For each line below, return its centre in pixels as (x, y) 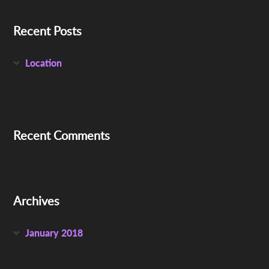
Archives (37, 201)
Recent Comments (62, 135)
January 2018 (54, 233)
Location (44, 63)
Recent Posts (48, 31)
